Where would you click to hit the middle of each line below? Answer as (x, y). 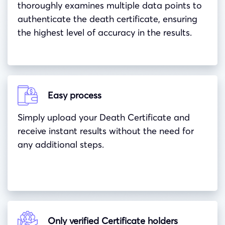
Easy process (75, 95)
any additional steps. (61, 144)
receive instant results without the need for (106, 131)
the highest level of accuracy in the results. (105, 32)
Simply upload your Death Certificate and (104, 117)
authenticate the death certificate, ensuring (107, 19)
